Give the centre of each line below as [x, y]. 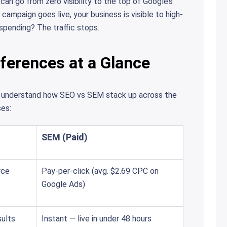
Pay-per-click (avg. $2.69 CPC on [100, 171]
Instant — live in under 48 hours [97, 219]
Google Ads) [63, 184]
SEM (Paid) [65, 137]
